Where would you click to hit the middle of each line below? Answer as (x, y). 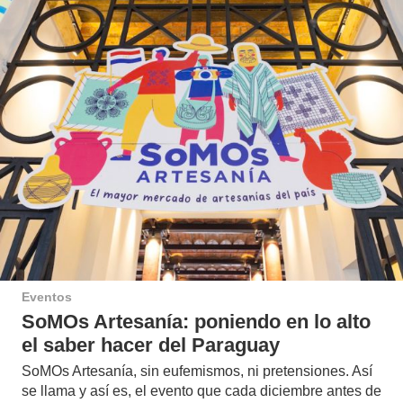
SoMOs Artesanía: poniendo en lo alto (196, 321)
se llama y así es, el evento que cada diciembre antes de (201, 390)
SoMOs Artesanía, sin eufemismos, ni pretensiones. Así (197, 371)
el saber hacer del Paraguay (151, 345)
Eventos (47, 296)
